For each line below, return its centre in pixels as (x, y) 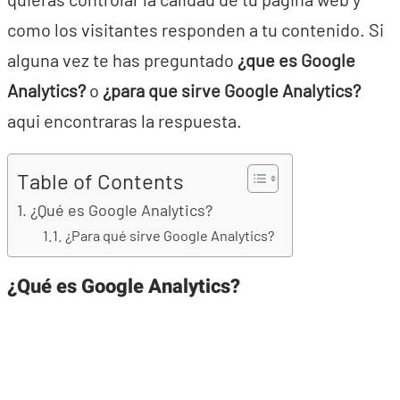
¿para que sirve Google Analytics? (230, 90)
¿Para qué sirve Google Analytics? (169, 235)
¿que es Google (296, 60)
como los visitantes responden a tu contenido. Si (196, 29)
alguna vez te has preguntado (122, 60)
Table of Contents (100, 180)
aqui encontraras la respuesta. (125, 121)
